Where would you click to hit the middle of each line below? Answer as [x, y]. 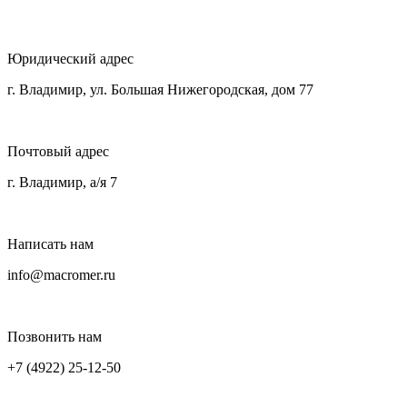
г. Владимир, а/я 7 [62, 183]
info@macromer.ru [61, 275]
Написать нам [50, 244]
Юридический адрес [70, 59]
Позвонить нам [55, 337]
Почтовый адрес [58, 152]
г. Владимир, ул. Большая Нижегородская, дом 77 [160, 90]
